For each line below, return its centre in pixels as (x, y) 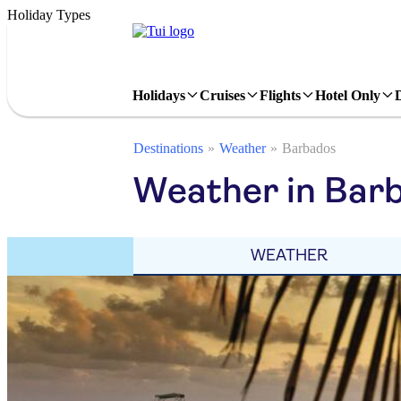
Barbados (309, 148)
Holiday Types (49, 15)
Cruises (222, 95)
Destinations (168, 148)
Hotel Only (348, 95)
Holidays (159, 95)
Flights (280, 95)
